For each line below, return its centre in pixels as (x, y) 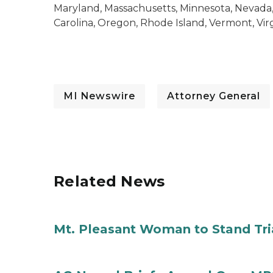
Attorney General (214, 96)
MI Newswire (99, 96)
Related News (109, 181)
